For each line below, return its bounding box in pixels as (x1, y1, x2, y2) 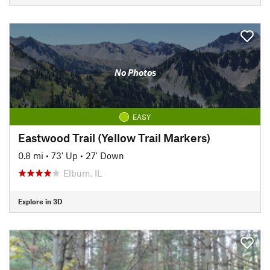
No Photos (114, 67, 156, 78)
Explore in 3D (18, 197, 62, 206)
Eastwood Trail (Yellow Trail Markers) (18, 130, 210, 145)
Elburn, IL (63, 167, 102, 178)
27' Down (86, 149, 124, 161)
